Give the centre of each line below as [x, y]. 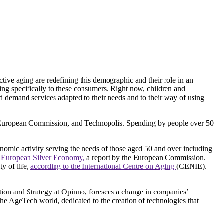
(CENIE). [192, 166]
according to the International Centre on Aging [103, 166]
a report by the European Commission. [146, 157]
